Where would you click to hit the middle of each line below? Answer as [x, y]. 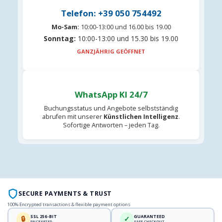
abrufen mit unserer [73, 116]
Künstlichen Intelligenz [141, 116]
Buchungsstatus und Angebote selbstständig [111, 108]
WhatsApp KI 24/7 [111, 94]
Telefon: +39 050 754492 [111, 13]
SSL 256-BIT [43, 217]
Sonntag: [60, 38]
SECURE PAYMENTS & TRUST [65, 194]
